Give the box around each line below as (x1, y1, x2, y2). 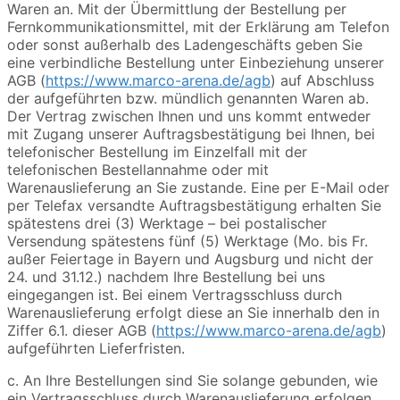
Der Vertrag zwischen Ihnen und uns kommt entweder (7, 107, 371, 126)
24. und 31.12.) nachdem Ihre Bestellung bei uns (7, 268, 325, 287)
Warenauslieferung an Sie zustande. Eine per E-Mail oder (7, 179, 389, 197)
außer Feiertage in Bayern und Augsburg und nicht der (7, 250, 373, 269)
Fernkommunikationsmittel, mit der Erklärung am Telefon (7, 18, 389, 37)
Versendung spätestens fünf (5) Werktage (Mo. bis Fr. (7, 232, 368, 251)
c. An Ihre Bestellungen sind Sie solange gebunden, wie (7, 371, 378, 390)
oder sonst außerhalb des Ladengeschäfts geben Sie (7, 36, 362, 54)
